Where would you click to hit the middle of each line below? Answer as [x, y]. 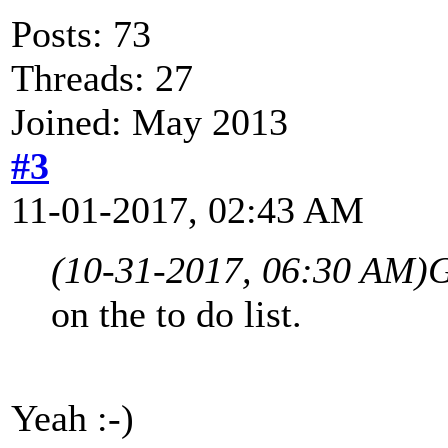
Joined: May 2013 [149, 121]
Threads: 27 [102, 77]
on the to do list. [176, 313]
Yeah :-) [72, 417]
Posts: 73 [81, 33]
